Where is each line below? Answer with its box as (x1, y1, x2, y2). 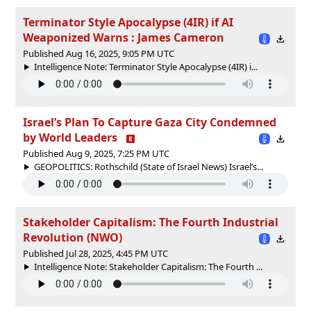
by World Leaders (23, 129, 117, 145)
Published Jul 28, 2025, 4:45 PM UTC (23, 246, 168, 260)
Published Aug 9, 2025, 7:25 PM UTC (23, 146, 169, 160)
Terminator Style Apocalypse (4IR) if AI (23, 14, 233, 30)
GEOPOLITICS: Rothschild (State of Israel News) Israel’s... (33, 160, 263, 173)
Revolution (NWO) (23, 229, 122, 245)
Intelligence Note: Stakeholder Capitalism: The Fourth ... (33, 260, 262, 273)
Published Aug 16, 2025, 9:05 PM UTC (23, 47, 174, 60)
